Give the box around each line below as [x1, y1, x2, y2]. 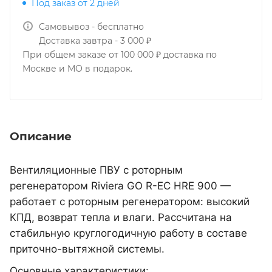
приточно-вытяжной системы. [10, 242, 165, 255]
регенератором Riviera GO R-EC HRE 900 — [10, 179, 231, 192]
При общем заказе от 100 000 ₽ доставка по [22, 49, 217, 60]
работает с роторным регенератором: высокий [10, 195, 250, 208]
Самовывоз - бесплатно [39, 21, 144, 32]
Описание [10, 129, 72, 143]
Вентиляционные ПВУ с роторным [10, 163, 183, 176]
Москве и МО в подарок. [22, 63, 132, 74]
